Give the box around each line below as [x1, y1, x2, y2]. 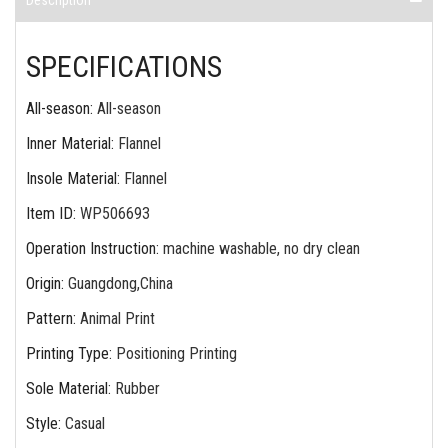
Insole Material [26, 169, 117, 188]
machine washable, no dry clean [163, 239, 360, 258]
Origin [26, 274, 61, 293]
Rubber [115, 379, 160, 398]
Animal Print [80, 309, 155, 328]
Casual [65, 414, 105, 433]
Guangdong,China [68, 274, 173, 293]
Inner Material [26, 134, 111, 153]
